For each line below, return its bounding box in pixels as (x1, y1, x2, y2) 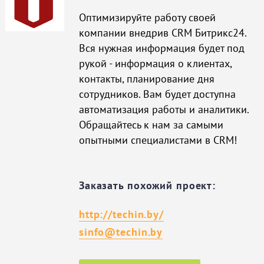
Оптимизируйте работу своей (78, 10, 216, 24)
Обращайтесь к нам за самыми (78, 117, 223, 131)
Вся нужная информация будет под (78, 41, 245, 55)
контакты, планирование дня (78, 71, 214, 85)
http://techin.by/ (78, 207, 164, 221)
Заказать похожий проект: (78, 179, 216, 193)
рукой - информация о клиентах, (78, 56, 232, 70)
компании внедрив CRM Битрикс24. (78, 25, 246, 39)
